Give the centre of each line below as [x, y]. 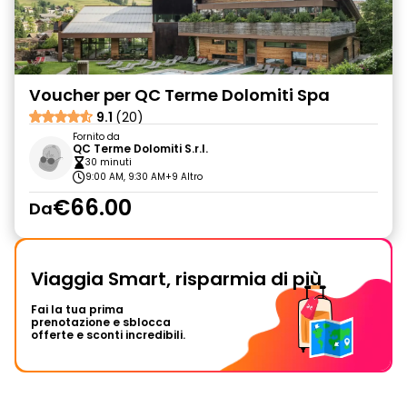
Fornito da [96, 137]
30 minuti [109, 162]
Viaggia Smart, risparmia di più [176, 279]
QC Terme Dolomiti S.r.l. [140, 149]
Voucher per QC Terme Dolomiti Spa [179, 95]
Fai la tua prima [77, 309]
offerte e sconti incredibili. [108, 335]
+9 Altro [184, 177]
